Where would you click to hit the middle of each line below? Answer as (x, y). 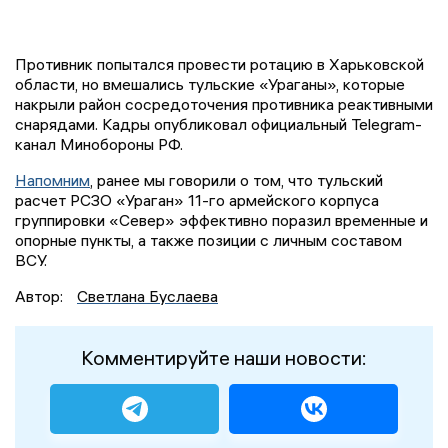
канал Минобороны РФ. (99, 143)
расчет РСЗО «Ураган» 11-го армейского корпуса (197, 199)
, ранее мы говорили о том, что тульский (236, 179)
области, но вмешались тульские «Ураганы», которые (210, 83)
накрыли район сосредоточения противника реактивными (224, 103)
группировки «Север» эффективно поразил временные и (221, 219)
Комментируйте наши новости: (224, 357)
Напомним (52, 179)
